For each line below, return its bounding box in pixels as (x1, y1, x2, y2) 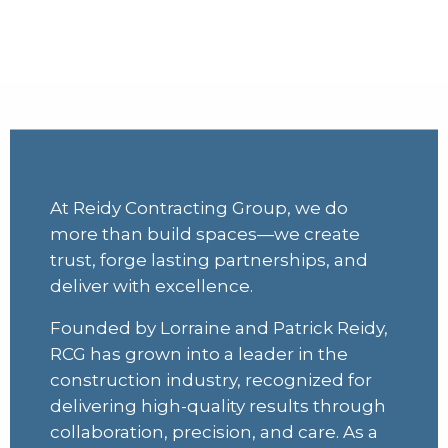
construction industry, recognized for (50, 369, 372, 390)
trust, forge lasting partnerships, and (50, 249, 368, 270)
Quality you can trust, (78, 126, 370, 158)
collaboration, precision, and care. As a (50, 421, 378, 442)
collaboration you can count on (13, 157, 435, 189)
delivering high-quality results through (50, 395, 386, 416)
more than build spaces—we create (50, 223, 360, 244)
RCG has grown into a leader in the (50, 343, 348, 364)
